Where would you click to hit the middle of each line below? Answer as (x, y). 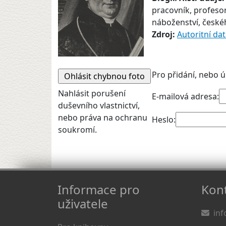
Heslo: (164, 120)
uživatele (83, 204)
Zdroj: (164, 34)
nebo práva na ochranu (103, 118)
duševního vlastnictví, (99, 105)
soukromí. (77, 130)
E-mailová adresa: (185, 96)
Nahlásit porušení (92, 93)
